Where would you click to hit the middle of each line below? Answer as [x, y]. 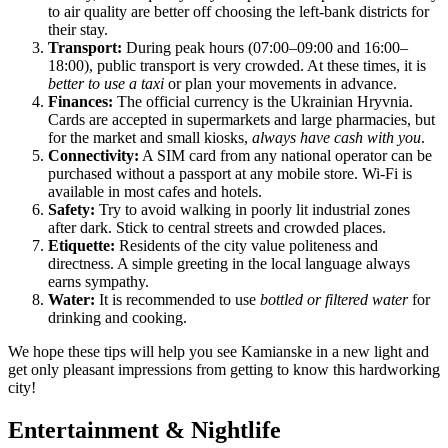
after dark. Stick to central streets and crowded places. [217, 228]
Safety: [71, 210]
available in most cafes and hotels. [155, 192]
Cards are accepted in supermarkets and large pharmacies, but [241, 120]
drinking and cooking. [117, 318]
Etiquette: [81, 246]
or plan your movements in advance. [280, 84]
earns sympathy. [98, 282]
